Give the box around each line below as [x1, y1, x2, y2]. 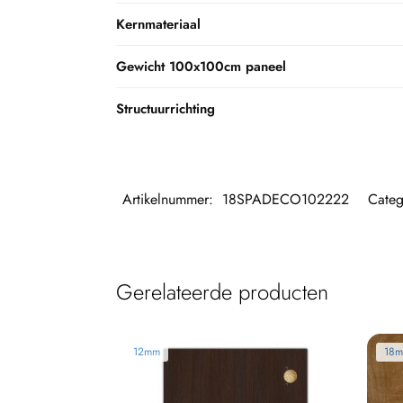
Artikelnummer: [121, 189, 218, 210]
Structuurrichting [116, 99, 215, 120]
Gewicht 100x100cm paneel [116, 57, 286, 77]
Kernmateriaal [116, 14, 201, 35]
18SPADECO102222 [221, 189, 349, 210]
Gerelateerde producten [115, 276, 328, 309]
